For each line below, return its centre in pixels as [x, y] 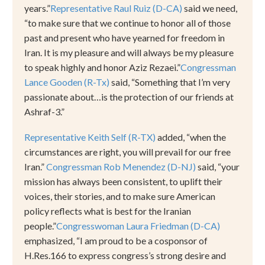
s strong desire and [188, 255]
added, [171, 137]
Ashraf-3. [43, 112]
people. [38, 225]
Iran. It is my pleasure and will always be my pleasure [129, 53]
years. [35, 8]
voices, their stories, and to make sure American [120, 196]
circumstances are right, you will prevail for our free [127, 151]
